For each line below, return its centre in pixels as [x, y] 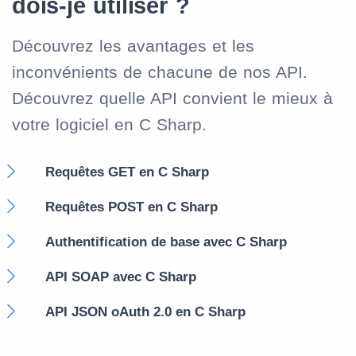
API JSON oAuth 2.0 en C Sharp [145, 311]
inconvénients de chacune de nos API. [160, 72]
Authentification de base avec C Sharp [166, 242]
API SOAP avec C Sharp [121, 277]
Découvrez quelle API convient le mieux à [172, 98]
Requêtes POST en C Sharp [132, 207]
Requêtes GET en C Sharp [127, 172]
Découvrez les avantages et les [133, 45]
